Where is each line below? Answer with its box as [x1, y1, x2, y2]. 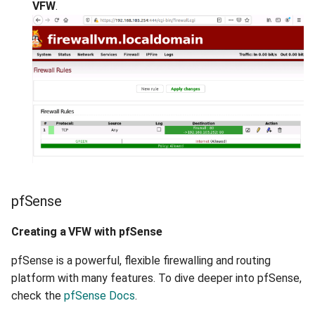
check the [11, 289, 64, 302]
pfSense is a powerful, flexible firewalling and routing [11, 254, 271, 267]
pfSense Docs [64, 289, 135, 302]
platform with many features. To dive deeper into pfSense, [11, 271, 302, 285]
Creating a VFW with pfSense [11, 225, 162, 238]
